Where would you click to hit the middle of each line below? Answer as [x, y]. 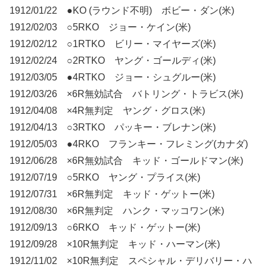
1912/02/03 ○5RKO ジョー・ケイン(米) [100, 27]
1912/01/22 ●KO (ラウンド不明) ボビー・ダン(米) [122, 11]
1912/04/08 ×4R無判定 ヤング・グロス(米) [107, 111]
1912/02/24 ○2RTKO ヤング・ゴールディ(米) [113, 61]
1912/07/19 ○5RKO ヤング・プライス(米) [105, 178]
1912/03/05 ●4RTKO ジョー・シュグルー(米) [113, 77]
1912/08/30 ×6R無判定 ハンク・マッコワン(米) [117, 211]
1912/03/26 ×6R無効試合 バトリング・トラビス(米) [126, 94]
